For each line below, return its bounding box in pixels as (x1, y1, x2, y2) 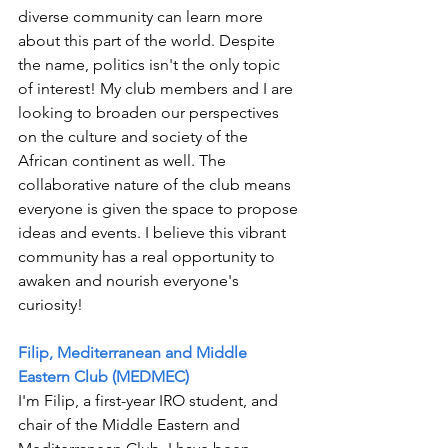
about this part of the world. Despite (18, 30, 279, 50)
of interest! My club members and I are (18, 78, 297, 98)
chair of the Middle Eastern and (18, 414, 244, 434)
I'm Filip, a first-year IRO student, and (18, 390, 282, 410)
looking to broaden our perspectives (18, 102, 283, 122)
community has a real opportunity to (18, 246, 279, 266)
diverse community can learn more (18, 6, 267, 26)
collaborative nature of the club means (18, 174, 295, 194)
